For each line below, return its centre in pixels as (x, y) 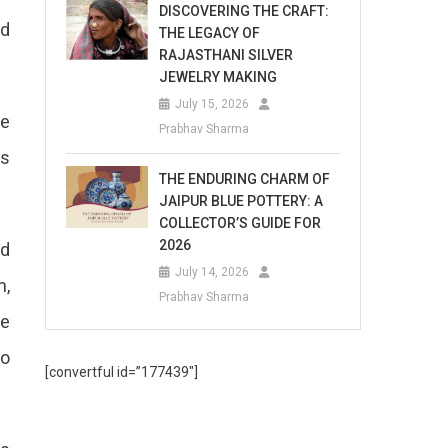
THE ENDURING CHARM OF (245, 179)
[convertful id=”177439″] (122, 372)
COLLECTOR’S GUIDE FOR (240, 223)
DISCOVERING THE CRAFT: (244, 11)
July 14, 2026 (212, 272)
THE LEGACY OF (210, 33)
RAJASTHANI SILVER (226, 55)
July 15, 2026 (212, 104)
